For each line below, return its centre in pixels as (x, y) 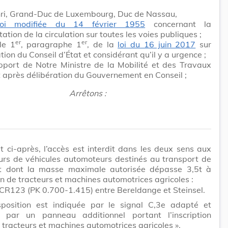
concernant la (178, 24)
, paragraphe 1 (51, 44)
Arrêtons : (88, 93)
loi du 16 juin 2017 (157, 44)
